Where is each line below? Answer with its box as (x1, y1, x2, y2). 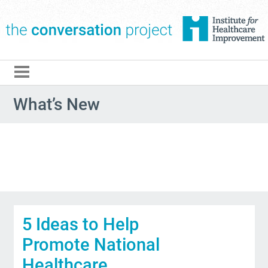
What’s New (13, 95, 100, 114)
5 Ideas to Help (22, 214, 139, 234)
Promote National (22, 234, 160, 255)
